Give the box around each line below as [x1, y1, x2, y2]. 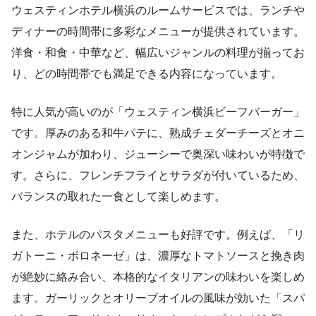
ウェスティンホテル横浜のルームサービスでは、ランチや [11, 4, 305, 16]
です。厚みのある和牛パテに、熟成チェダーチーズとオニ [11, 126, 305, 139]
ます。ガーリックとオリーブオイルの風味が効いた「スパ [11, 291, 305, 304]
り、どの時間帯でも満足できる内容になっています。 [11, 67, 282, 80]
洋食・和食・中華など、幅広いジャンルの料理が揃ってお [11, 46, 305, 59]
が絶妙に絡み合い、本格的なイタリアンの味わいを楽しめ [11, 270, 305, 283]
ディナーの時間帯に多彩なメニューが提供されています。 [11, 25, 305, 37]
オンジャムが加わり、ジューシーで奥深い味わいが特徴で [11, 147, 305, 160]
